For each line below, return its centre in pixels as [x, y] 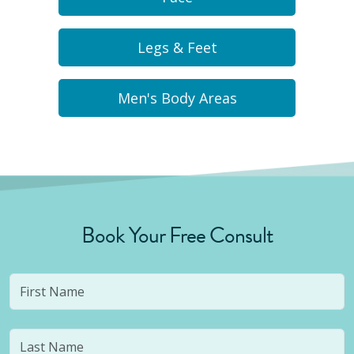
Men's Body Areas [177, 98]
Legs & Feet [177, 47]
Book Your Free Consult [177, 235]
